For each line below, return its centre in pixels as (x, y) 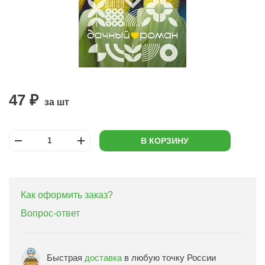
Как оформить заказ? (67, 195)
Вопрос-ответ (50, 213)
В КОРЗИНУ (165, 140)
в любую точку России (169, 257)
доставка (103, 257)
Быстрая (66, 257)
